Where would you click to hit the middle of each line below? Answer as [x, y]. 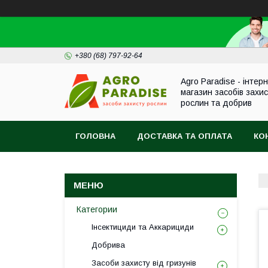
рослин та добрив [216, 103]
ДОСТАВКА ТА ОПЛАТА [185, 136]
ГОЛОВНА [95, 136]
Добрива [108, 245]
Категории [97, 209]
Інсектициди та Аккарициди [143, 227]
